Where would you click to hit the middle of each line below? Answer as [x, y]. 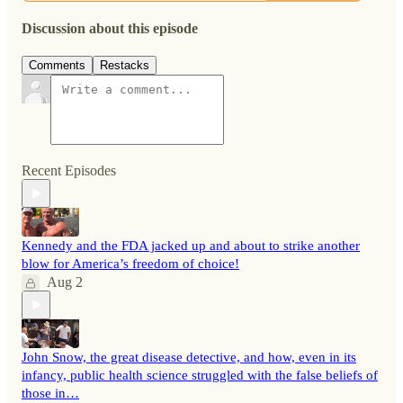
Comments [57, 66]
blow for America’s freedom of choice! [130, 264]
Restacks [125, 66]
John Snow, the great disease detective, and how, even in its [189, 358]
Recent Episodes [69, 171]
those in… [50, 394]
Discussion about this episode [110, 29]
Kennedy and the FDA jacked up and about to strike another [191, 246]
